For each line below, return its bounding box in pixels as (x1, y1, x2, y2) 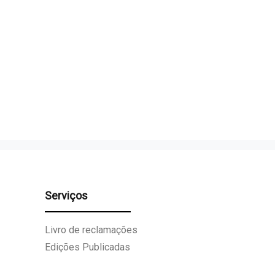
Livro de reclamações (45, 223, 137, 236)
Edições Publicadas (45, 241, 130, 253)
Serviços (45, 188, 88, 202)
